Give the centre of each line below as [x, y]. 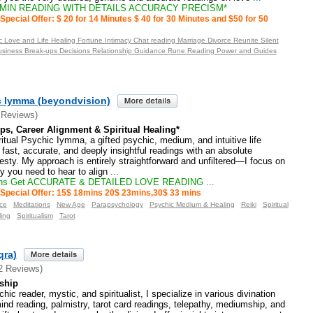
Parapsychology [117, 204]
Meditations [31, 204]
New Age [71, 204]
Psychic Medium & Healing [192, 204]
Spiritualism [35, 215]
